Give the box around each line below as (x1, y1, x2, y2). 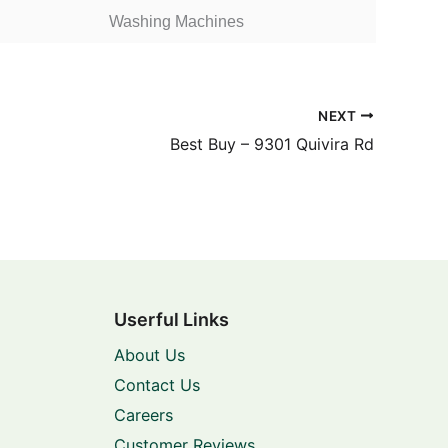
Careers (113, 405, 173, 426)
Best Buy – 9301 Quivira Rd (170, 134, 374, 155)
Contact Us (113, 375, 200, 396)
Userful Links (113, 309, 229, 331)
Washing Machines (108, 12, 244, 30)
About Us (113, 345, 185, 366)
